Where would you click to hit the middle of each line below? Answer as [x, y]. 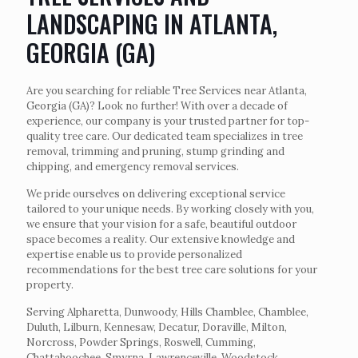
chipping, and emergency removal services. [133, 167]
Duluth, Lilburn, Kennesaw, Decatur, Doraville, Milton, [157, 327]
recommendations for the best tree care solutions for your [172, 270]
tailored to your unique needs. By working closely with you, [170, 209]
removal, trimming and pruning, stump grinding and [155, 151]
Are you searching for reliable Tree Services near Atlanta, [167, 91]
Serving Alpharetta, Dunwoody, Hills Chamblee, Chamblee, [167, 312]
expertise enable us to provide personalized [134, 255]
